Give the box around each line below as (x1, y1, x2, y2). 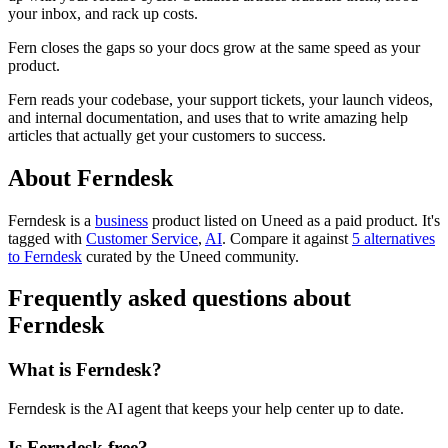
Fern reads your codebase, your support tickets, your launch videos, (8, 90, 433, 108)
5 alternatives (352, 229, 435, 247)
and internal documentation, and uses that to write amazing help (8, 108, 408, 126)
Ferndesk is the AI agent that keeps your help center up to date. (8, 400, 404, 418)
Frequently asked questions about (8, 285, 351, 312)
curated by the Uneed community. (82, 247, 299, 265)
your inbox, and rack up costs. (8, 4, 198, 22)
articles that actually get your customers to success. (8, 126, 326, 144)
